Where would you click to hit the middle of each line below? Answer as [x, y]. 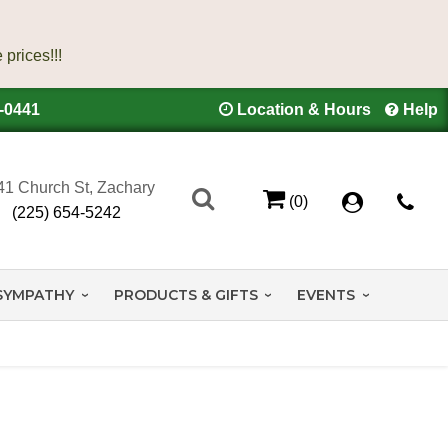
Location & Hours [304, 109]
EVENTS [326, 294]
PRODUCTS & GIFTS [185, 294]
